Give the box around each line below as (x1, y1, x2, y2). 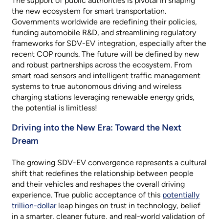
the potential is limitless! (12, 103, 97, 113)
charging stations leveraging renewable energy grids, (12, 92, 195, 102)
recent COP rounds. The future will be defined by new (12, 49, 199, 59)
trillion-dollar (12, 201, 56, 211)
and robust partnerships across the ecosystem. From (12, 60, 192, 70)
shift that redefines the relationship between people (12, 169, 194, 178)
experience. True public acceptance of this (12, 190, 162, 200)
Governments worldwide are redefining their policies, (12, 17, 197, 27)
